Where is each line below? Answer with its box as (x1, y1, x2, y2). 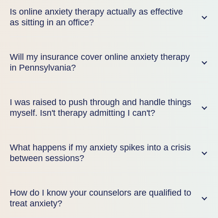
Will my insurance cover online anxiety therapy (10, 52, 190, 62)
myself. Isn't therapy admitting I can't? (10, 108, 155, 118)
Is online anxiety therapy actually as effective (10, 7, 183, 17)
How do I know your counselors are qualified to (10, 188, 191, 198)
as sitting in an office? (10, 18, 94, 27)
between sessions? (10, 153, 84, 163)
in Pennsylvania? (10, 63, 76, 73)
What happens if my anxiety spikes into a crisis (10, 143, 191, 152)
